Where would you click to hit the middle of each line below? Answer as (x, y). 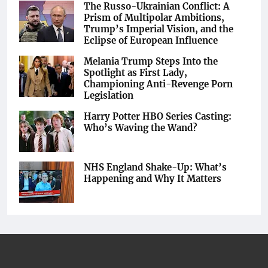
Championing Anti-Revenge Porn (158, 84)
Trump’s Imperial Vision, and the (159, 29)
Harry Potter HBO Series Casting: (158, 116)
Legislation (109, 95)
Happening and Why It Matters (153, 178)
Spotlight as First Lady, (135, 72)
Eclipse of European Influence (151, 40)
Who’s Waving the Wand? (141, 127)
